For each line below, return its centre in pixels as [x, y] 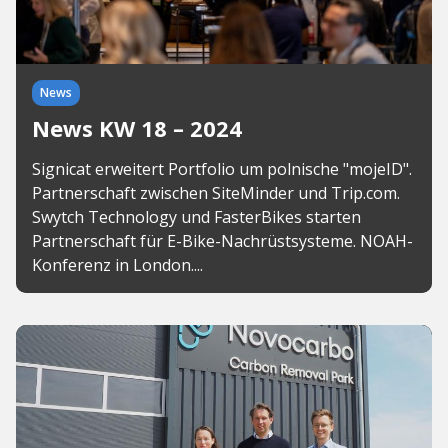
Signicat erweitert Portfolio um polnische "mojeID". [222, 169]
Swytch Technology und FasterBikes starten [196, 217]
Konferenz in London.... [117, 265]
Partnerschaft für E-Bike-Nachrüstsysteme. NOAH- [222, 241]
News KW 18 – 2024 [137, 128]
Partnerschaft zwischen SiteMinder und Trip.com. [216, 193]
